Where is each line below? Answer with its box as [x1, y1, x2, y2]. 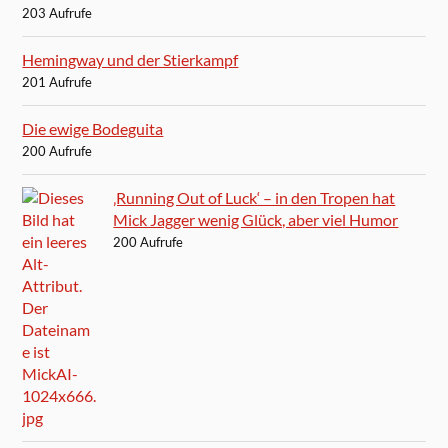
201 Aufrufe [22, 73, 93, 90]
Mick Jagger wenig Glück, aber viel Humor [113, 209, 399, 229]
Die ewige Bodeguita [22, 118, 164, 138]
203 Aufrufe [22, 4, 93, 21]
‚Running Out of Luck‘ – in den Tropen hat [113, 187, 396, 207]
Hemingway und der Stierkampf [22, 49, 239, 69]
